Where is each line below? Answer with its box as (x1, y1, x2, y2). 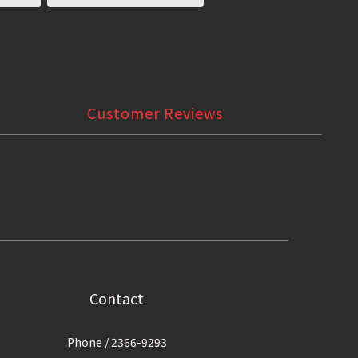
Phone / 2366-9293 (66, 334, 167, 351)
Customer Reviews (87, 102, 223, 124)
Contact (89, 288, 144, 309)
